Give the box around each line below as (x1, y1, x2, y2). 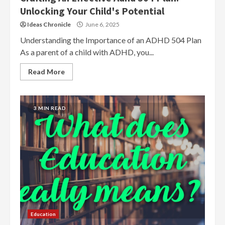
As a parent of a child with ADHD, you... (20, 47, 154, 57)
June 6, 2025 (84, 21, 120, 28)
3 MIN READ (34, 105, 66, 111)
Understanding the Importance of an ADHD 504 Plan (20, 35, 201, 45)
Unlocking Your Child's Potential (20, 5, 164, 17)
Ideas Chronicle (27, 21, 71, 28)
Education (31, 211, 56, 217)
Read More (28, 67, 65, 76)
